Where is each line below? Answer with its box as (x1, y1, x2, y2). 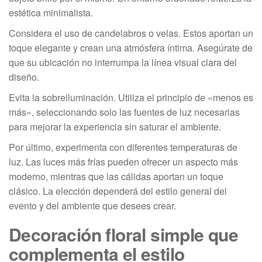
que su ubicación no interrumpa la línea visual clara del (9, 55, 237, 69)
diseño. (9, 70, 39, 84)
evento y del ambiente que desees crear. (9, 198, 176, 212)
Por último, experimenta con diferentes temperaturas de (9, 140, 237, 154)
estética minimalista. (9, 5, 93, 19)
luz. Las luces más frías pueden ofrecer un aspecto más (9, 154, 238, 168)
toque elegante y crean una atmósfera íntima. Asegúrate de (9, 40, 253, 54)
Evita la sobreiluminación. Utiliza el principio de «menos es (9, 90, 253, 104)
